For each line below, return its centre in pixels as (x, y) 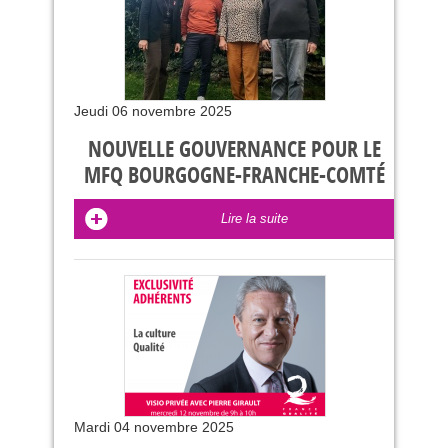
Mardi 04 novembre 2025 (154, 427)
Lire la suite (254, 218)
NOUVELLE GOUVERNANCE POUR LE (234, 150)
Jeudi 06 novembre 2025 (153, 111)
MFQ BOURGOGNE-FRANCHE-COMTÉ (234, 176)
